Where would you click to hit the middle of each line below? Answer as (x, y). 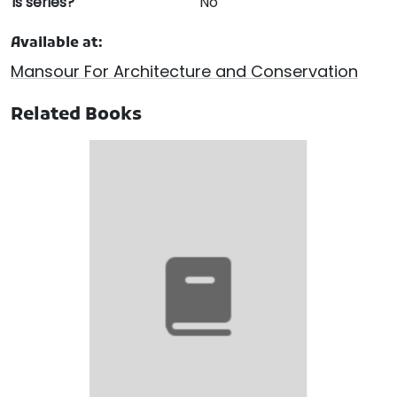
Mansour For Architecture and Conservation (184, 72)
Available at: (57, 44)
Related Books (76, 116)
